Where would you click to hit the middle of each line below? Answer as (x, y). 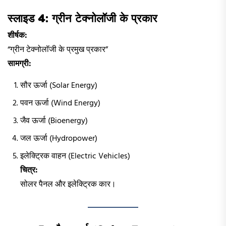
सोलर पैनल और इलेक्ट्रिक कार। (68, 184)
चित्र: (29, 170)
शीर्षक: (17, 36)
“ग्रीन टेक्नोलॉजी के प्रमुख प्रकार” (58, 50)
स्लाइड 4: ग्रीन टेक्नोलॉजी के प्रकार (82, 18)
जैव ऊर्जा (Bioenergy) (54, 121)
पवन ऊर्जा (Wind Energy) (60, 103)
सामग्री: (19, 64)
